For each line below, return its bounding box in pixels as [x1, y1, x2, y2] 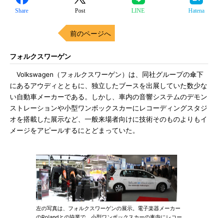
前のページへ [70, 29, 111, 37]
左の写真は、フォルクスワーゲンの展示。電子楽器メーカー [36, 205, 181, 212]
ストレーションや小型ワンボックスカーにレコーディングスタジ [10, 104, 207, 112]
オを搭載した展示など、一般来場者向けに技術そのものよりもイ [10, 115, 207, 123]
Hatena [188, 7, 204, 14]
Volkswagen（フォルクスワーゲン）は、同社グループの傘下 [10, 71, 203, 78]
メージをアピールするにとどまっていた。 [10, 127, 139, 134]
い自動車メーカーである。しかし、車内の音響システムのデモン [10, 93, 207, 101]
